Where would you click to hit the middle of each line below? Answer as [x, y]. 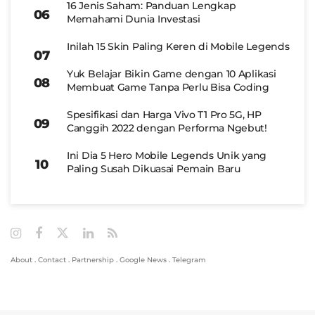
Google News [143, 259]
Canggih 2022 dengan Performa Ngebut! [167, 128]
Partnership [93, 259]
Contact [52, 259]
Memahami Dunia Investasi [134, 19]
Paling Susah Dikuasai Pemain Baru [154, 168]
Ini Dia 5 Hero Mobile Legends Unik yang [167, 155]
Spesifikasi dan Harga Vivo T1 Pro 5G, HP [164, 114]
